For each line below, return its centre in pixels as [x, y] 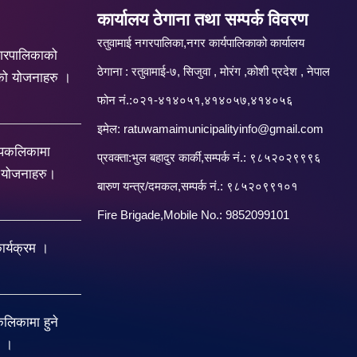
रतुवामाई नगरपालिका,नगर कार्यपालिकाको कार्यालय [201, 43]
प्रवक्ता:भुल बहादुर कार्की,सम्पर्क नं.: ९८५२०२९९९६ [209, 157]
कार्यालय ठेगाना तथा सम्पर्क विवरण [202, 20]
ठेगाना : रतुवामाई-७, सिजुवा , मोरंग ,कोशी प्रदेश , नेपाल [214, 71]
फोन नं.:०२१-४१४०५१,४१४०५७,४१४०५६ [195, 100]
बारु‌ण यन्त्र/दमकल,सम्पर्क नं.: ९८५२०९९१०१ [198, 186]
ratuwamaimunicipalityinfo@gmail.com [224, 129]
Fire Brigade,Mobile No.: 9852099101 [193, 215]
